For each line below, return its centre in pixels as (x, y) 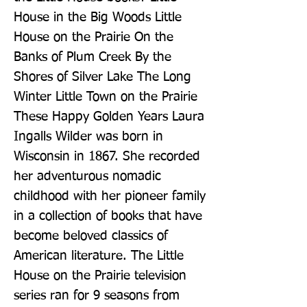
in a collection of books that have (108, 216)
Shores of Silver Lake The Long (102, 77)
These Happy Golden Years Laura (109, 116)
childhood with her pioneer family (110, 196)
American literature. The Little (99, 256)
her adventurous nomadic (87, 176)
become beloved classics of (91, 236)
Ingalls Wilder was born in (88, 136)
